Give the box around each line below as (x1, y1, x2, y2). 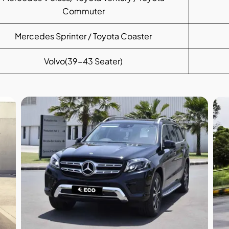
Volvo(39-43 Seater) (44, 56, 123, 67)
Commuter (62, 6, 105, 17)
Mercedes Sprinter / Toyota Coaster (15, 31, 152, 42)
